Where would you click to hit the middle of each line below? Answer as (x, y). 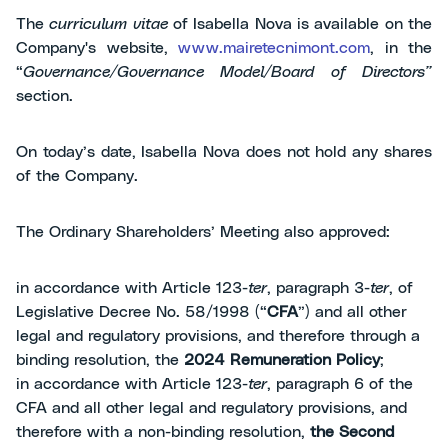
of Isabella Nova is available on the (300, 24)
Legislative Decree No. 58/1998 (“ (141, 312)
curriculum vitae (108, 24)
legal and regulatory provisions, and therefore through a (218, 336)
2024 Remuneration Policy (282, 360)
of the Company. (77, 176)
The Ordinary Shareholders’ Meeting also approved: (203, 232)
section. (44, 96)
